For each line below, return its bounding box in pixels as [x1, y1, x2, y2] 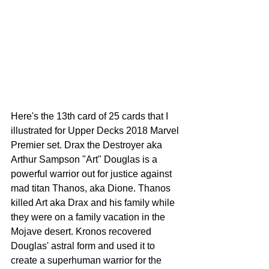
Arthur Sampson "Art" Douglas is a [11, 154, 160, 165]
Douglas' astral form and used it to [11, 241, 157, 252]
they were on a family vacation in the [11, 212, 168, 223]
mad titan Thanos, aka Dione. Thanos [11, 183, 173, 194]
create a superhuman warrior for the [11, 255, 164, 266]
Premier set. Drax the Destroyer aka [11, 140, 165, 151]
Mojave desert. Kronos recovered [11, 226, 154, 237]
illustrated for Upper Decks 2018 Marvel [11, 125, 181, 136]
